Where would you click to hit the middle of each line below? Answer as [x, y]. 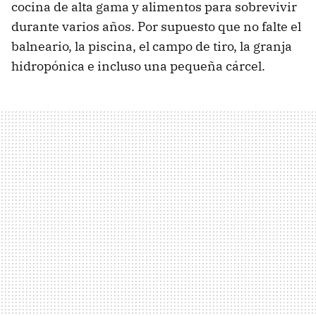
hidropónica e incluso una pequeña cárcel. [138, 66]
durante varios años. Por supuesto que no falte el [156, 26]
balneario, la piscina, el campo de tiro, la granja [152, 46]
